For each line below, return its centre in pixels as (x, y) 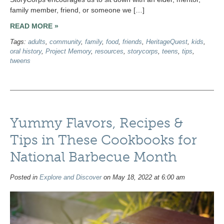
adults (37, 42)
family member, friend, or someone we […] (77, 10)
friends (132, 42)
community (65, 42)
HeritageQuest (167, 42)
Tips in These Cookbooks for (103, 140)
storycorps (143, 52)
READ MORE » (34, 26)
